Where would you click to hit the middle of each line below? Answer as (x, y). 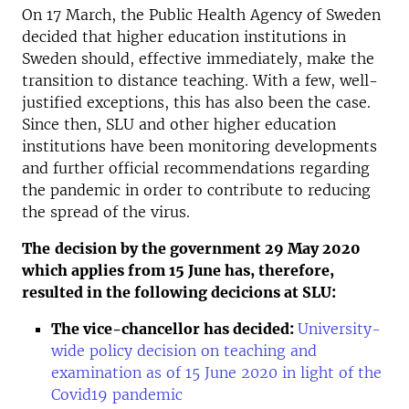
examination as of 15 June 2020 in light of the (216, 372)
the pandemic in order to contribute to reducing (196, 190)
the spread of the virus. (106, 212)
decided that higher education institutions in (184, 37)
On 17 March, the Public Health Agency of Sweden (201, 15)
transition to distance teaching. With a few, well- (200, 80)
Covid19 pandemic (117, 394)
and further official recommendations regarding (196, 168)
